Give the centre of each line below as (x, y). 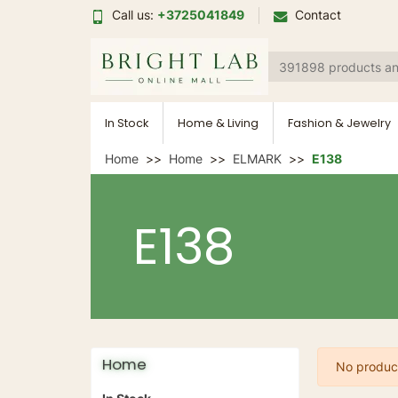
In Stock (127, 123)
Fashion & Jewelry (339, 123)
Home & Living (218, 123)
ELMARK (257, 159)
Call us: (135, 15)
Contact (318, 15)
